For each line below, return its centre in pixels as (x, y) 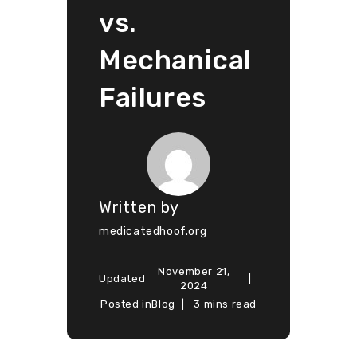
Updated (122, 278)
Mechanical (175, 60)
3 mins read (225, 304)
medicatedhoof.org (153, 231)
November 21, (194, 271)
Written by (139, 207)
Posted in (126, 304)
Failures (153, 97)
